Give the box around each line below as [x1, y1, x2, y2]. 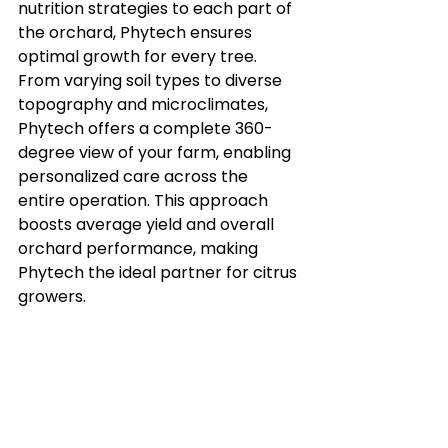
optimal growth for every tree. [18, 44, 261, 68]
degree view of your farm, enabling [18, 140, 295, 164]
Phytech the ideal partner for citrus [18, 260, 301, 284]
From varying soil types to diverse [18, 68, 286, 92]
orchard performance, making [18, 236, 262, 260]
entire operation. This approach [18, 188, 272, 212]
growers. [18, 284, 86, 308]
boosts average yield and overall [18, 212, 278, 236]
